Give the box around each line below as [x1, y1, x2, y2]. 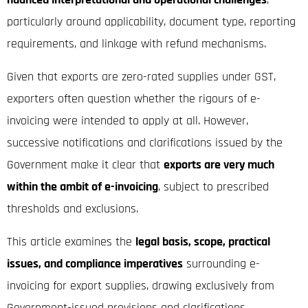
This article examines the [7, 233, 135, 250]
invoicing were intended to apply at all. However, [7, 112, 248, 129]
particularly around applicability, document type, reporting [7, 13, 296, 30]
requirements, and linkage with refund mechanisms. [7, 35, 266, 52]
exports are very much [164, 156, 274, 173]
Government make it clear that [7, 156, 164, 173]
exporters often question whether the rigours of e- [7, 90, 261, 107]
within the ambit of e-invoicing [7, 178, 158, 195]
